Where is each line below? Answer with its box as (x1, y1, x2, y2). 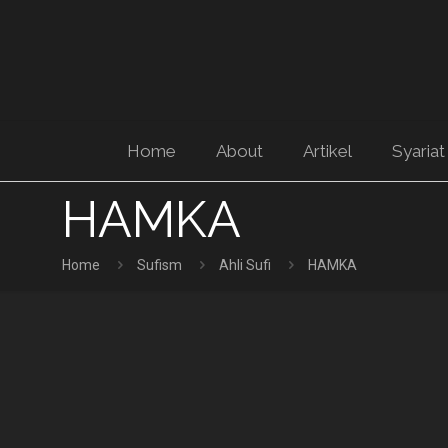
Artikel (302, 141, 352, 161)
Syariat (391, 141, 445, 161)
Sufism (137, 257, 182, 274)
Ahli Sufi (219, 257, 271, 274)
